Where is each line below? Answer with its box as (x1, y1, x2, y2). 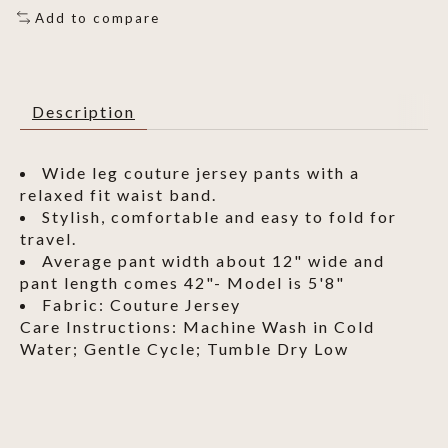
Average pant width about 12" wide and (42, 251, 385, 271)
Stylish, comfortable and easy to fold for (42, 207, 397, 227)
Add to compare (34, 9, 160, 26)
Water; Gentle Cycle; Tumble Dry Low (20, 339, 349, 359)
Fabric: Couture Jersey (42, 295, 241, 315)
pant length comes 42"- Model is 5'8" (20, 273, 345, 293)
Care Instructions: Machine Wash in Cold (20, 317, 375, 337)
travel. (20, 229, 77, 249)
